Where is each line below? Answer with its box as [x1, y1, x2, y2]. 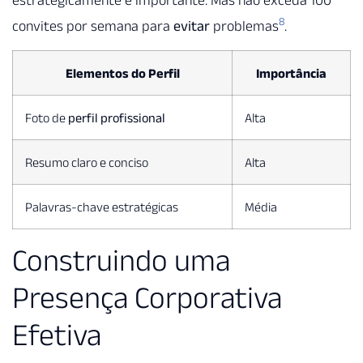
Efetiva [12, 318, 101, 352]
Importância [256, 66, 327, 81]
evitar [173, 17, 210, 34]
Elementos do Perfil [65, 66, 180, 81]
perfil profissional [68, 110, 165, 126]
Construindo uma [12, 243, 230, 278]
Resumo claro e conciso [25, 155, 148, 170]
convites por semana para [12, 17, 173, 34]
